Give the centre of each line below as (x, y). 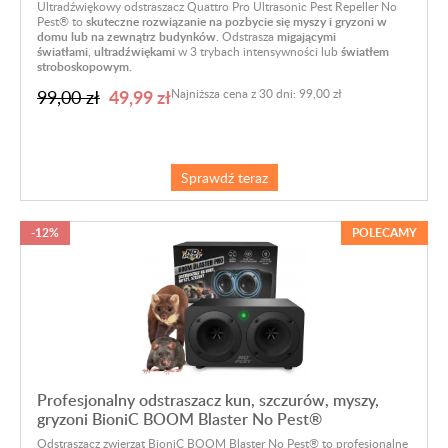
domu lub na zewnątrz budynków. (128, 37)
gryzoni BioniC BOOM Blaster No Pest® (179, 419)
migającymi (306, 37)
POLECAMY (384, 233)
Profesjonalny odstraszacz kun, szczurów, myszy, (208, 400)
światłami (62, 52)
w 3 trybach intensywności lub (258, 51)
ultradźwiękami (134, 52)
